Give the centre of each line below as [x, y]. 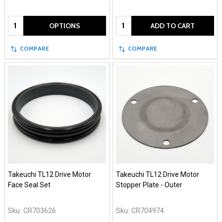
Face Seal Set [29, 185]
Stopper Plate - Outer [149, 185]
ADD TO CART [173, 26]
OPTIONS [65, 26]
